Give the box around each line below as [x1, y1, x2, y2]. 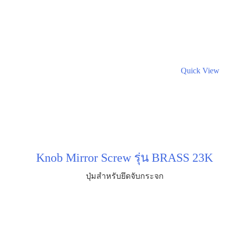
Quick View [180, 66, 219, 75]
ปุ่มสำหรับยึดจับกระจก [85, 172, 164, 181]
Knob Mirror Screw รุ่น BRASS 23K [36, 151, 213, 165]
